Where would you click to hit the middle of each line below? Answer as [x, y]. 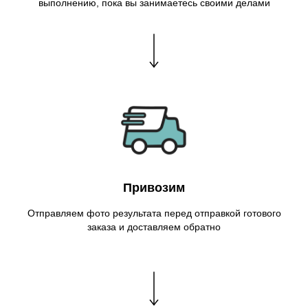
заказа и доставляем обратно [154, 227]
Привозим [154, 187]
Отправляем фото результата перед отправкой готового [154, 213]
